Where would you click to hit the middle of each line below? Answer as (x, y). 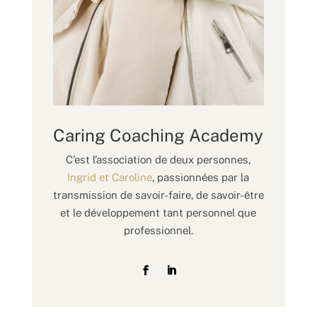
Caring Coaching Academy (158, 136)
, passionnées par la (201, 178)
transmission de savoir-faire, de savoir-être (158, 195)
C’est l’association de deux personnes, (158, 160)
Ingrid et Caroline (110, 178)
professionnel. (158, 231)
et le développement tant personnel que (158, 213)
